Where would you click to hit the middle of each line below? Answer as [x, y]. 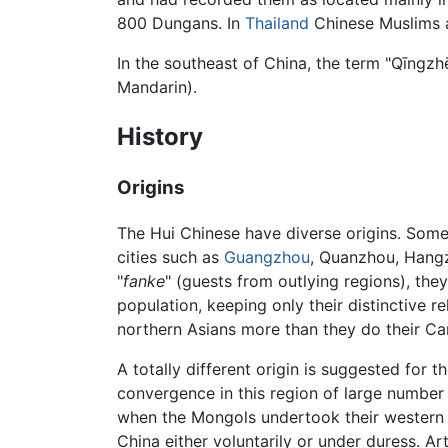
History [160, 136]
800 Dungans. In [181, 22]
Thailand [277, 22]
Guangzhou [267, 257]
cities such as [170, 257]
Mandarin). [157, 86]
